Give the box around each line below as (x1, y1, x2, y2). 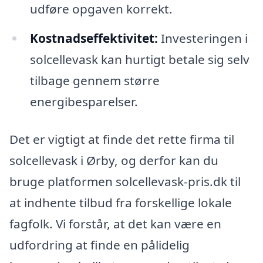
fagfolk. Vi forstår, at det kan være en (9, 215, 221, 232)
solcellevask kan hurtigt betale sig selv (29, 50, 249, 68)
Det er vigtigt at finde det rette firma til (9, 130, 234, 147)
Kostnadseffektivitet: (29, 29, 158, 46)
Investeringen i (157, 29, 248, 46)
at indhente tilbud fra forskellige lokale (9, 194, 232, 211)
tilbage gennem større (29, 72, 160, 89)
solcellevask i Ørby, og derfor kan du (9, 151, 218, 168)
